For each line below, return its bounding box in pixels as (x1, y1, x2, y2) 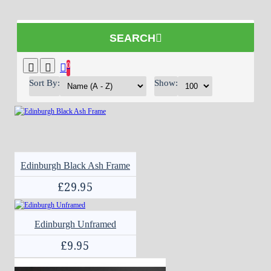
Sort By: (29, 78, 60, 88)
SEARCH (109, 32, 155, 44)
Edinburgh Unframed (34, 219, 116, 229)
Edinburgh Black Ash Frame (20, 160, 130, 171)
